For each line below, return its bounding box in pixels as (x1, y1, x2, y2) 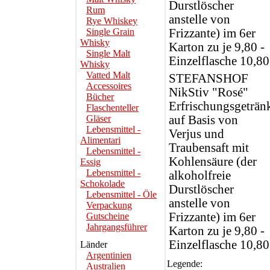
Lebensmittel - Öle (86, 189, 157, 199)
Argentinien (86, 250, 131, 260)
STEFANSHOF (169, 72, 248, 85)
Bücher (86, 92, 114, 102)
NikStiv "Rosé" (169, 86, 248, 99)
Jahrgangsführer (86, 222, 147, 232)
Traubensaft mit (169, 141, 249, 154)
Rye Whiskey (86, 16, 137, 26)
